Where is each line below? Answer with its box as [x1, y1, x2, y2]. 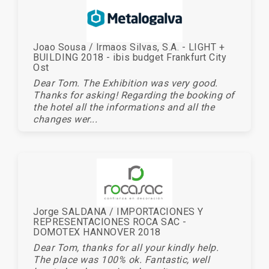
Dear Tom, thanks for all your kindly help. [33, 241, 219, 253]
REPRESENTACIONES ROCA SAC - [33, 216, 187, 228]
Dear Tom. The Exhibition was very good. [33, 77, 218, 89]
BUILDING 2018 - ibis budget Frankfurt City [33, 51, 226, 63]
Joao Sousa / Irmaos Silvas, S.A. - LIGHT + [33, 41, 225, 53]
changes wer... [33, 113, 97, 125]
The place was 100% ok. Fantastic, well [33, 253, 210, 265]
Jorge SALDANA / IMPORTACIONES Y [33, 205, 204, 217]
